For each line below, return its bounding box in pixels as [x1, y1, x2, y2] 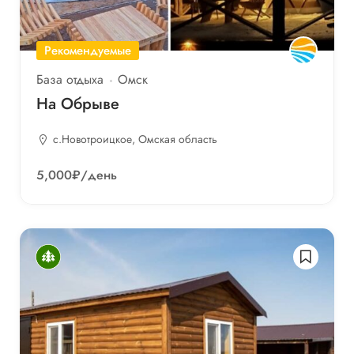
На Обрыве [36, 92, 119, 116]
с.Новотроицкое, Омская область [53, 131, 217, 148]
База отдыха [36, 70, 104, 89]
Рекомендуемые [44, 42, 131, 60]
